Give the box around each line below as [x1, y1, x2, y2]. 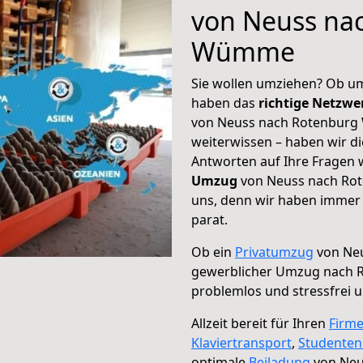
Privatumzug [235, 243, 314, 261]
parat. [191, 211, 228, 228]
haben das [191, 94, 258, 112]
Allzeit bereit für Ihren [191, 314, 329, 332]
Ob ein [191, 243, 235, 261]
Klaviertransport [191, 334, 292, 352]
